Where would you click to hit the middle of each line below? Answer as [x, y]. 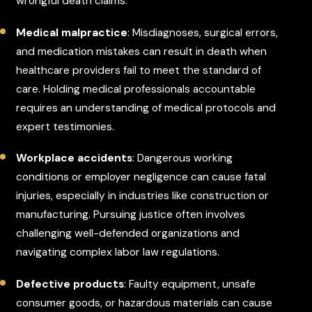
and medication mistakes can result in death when [142, 51]
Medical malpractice [72, 32]
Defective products [70, 284]
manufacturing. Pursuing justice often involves [131, 215]
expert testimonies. [65, 126]
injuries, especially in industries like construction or [143, 196]
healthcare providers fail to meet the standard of [139, 70]
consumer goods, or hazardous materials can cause [145, 303]
